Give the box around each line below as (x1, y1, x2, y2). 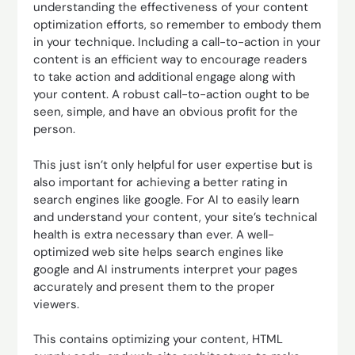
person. (33, 121, 76, 137)
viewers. (33, 296, 80, 312)
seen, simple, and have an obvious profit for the (33, 104, 299, 120)
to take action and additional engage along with (33, 69, 296, 85)
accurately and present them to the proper (33, 278, 276, 295)
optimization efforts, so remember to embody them (33, 17, 322, 32)
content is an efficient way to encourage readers (33, 52, 308, 67)
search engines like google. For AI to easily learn (33, 191, 300, 208)
